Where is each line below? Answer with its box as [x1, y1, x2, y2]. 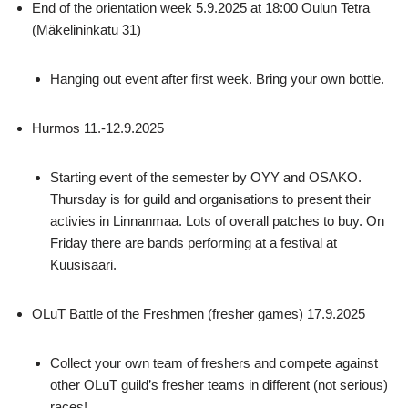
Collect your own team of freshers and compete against [50, 355, 378, 371]
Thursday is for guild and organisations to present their [50, 191, 371, 207]
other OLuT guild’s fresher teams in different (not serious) [50, 377, 388, 393]
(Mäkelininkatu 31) [32, 22, 141, 37]
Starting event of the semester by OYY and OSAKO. [50, 169, 362, 185]
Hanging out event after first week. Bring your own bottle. [50, 71, 384, 87]
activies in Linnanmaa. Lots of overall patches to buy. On [50, 213, 384, 229]
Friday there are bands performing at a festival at [50, 235, 337, 250]
